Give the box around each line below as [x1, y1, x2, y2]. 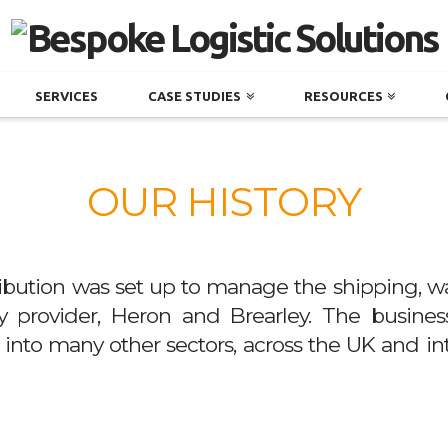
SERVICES [35, 89, 99, 103]
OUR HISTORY [87, 176, 361, 226]
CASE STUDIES [148, 89, 242, 103]
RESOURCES [303, 89, 383, 103]
